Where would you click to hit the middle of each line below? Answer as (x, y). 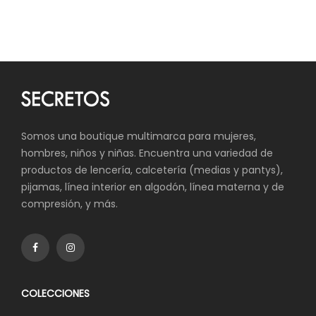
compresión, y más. (69, 203)
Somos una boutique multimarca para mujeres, (139, 136)
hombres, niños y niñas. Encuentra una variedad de (147, 153)
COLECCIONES (55, 293)
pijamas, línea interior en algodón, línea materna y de (153, 187)
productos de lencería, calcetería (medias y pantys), (152, 170)
